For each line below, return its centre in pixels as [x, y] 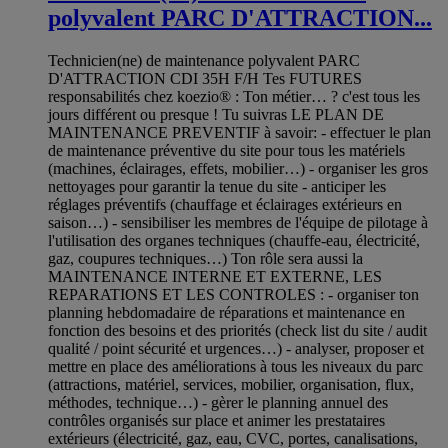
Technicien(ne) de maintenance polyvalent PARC [204, 61]
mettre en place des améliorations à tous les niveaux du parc [235, 367]
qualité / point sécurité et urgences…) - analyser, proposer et [236, 349]
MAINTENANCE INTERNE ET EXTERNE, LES [215, 277]
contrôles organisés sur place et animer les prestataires [216, 421]
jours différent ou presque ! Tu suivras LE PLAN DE [216, 115]
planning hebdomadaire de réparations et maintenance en [226, 313]
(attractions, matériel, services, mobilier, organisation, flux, [231, 385]
